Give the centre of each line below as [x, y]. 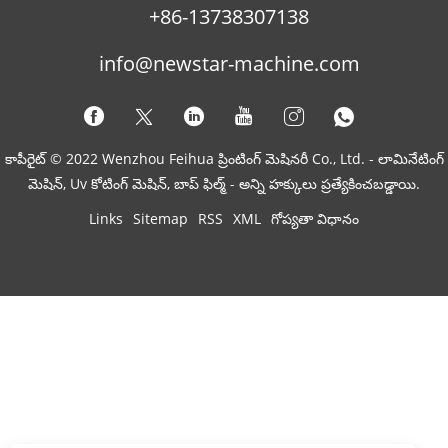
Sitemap [160, 218]
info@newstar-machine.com [229, 63]
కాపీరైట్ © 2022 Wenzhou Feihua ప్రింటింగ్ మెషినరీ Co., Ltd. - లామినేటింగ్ [224, 158]
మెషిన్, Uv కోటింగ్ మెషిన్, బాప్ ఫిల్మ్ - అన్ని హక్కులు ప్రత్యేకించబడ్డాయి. [224, 183]
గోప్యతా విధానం [315, 218]
